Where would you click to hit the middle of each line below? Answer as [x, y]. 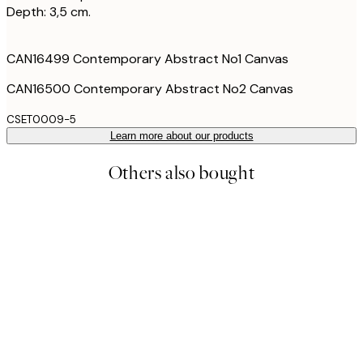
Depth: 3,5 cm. [49, 11]
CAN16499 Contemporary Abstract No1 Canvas [147, 58]
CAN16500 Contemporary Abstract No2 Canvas [150, 88]
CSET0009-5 [41, 119]
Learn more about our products [181, 135]
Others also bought [181, 173]
